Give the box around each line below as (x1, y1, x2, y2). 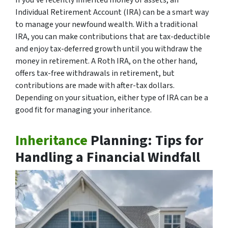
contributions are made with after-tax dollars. (15, 79, 175, 91)
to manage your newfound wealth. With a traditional (15, 18, 198, 30)
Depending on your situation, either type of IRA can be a (15, 92, 208, 103)
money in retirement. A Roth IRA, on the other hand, (15, 55, 197, 67)
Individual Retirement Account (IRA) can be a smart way (15, 6, 209, 18)
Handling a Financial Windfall (15, 147, 200, 167)
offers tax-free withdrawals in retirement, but (15, 67, 175, 79)
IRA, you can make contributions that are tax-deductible (15, 31, 210, 42)
